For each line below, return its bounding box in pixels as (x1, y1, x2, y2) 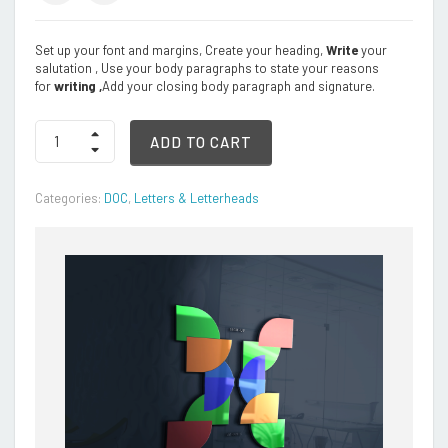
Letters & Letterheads (134, 189, 259, 206)
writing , (54, 77, 102, 94)
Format (34, 137, 79, 154)
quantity (34, 155, 87, 172)
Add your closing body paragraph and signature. (102, 77, 375, 94)
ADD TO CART (150, 132, 252, 151)
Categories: (35, 189, 104, 206)
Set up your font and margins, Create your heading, (35, 41, 326, 58)
